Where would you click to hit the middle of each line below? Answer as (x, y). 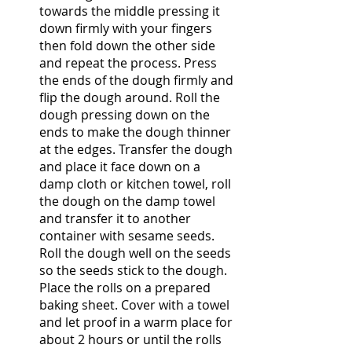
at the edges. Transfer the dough (137, 149)
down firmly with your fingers (127, 28)
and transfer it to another (117, 218)
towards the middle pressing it (131, 11)
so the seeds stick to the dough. (135, 270)
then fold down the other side (129, 45)
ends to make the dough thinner (137, 132)
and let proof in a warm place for (137, 322)
